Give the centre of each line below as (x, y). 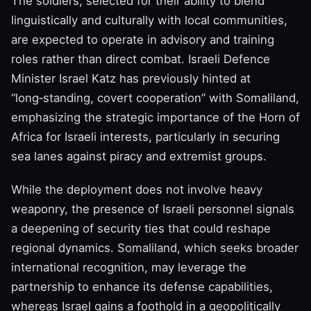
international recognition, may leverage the (129, 267)
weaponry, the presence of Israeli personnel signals (153, 209)
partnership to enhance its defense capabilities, (142, 286)
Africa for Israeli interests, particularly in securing (145, 136)
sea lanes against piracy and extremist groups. (139, 156)
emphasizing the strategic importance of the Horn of (155, 117)
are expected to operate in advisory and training (143, 39)
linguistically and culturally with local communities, (149, 20)
